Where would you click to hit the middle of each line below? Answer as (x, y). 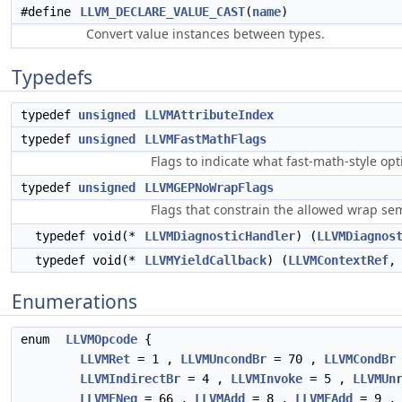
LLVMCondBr (360, 359)
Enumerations (74, 301)
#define (49, 12)
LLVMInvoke (267, 379)
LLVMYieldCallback (205, 260)
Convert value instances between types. (205, 34)
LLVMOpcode (101, 339)
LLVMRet (105, 359)
